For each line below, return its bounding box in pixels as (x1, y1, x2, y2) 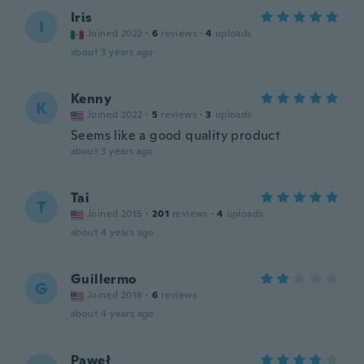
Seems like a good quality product (71, 127, 281, 144)
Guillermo (71, 271, 137, 288)
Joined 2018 (87, 288, 143, 301)
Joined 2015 (87, 207, 143, 220)
